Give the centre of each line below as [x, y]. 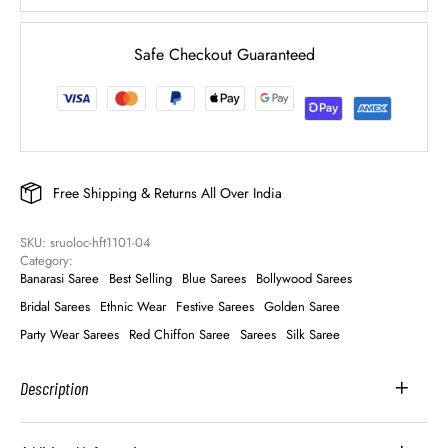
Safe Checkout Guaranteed [224, 54]
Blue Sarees [214, 279]
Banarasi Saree [59, 279]
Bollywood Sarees [304, 279]
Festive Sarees [215, 307]
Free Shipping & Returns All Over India [167, 192]
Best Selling [140, 279]
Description [54, 388]
